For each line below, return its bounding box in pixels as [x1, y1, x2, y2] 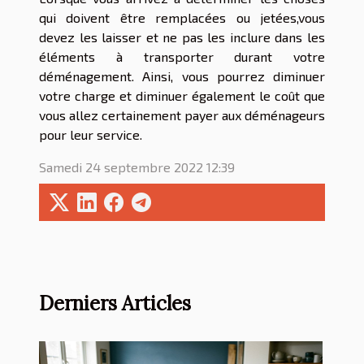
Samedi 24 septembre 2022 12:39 [39, 159, 235, 175]
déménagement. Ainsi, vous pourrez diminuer [39, 68, 325, 84]
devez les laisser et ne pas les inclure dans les [39, 29, 325, 45]
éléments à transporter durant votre [39, 49, 325, 65]
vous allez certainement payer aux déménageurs [39, 107, 325, 123]
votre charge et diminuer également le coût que [39, 88, 325, 104]
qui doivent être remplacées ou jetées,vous [39, 10, 325, 26]
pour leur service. [39, 127, 142, 143]
